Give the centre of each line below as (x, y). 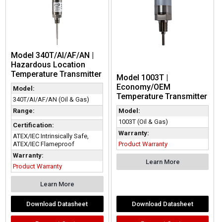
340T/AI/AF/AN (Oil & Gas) (51, 99)
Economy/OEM (143, 87)
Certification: (34, 125)
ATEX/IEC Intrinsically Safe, (51, 136)
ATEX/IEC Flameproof (44, 144)
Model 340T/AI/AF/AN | (53, 55)
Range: (24, 111)
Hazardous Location (48, 64)
